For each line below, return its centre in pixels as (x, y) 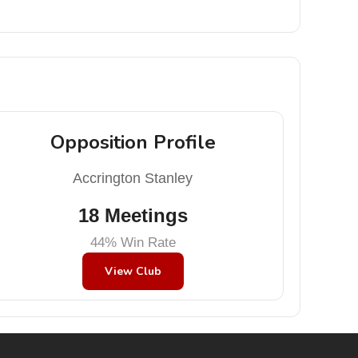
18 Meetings (133, 215)
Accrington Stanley (133, 178)
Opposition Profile (133, 142)
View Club (133, 271)
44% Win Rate (133, 243)
